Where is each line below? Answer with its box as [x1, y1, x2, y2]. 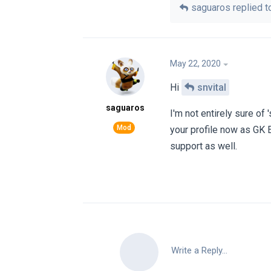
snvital [197, 81, 226, 93]
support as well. [170, 140, 237, 152]
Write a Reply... [171, 245, 227, 256]
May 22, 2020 [170, 58, 221, 68]
